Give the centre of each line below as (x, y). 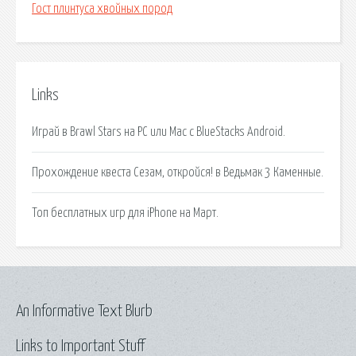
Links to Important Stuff (80, 346)
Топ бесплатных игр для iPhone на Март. (125, 213)
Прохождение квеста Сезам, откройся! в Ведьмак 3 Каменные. (178, 172)
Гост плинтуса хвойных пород (102, 9)
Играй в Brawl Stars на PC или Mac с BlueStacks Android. (159, 132)
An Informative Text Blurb (84, 311)
